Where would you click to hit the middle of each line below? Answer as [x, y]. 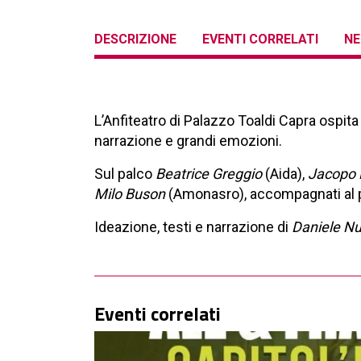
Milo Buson [130, 194]
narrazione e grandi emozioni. [188, 141]
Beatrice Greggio [209, 174]
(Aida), [285, 174]
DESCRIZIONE [135, 39]
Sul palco [125, 174]
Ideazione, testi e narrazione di [193, 227]
